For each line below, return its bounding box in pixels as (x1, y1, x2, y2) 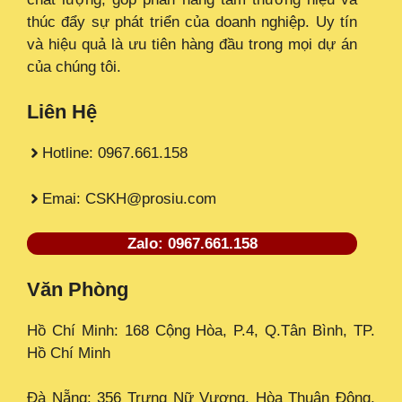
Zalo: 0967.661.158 (127, 235, 258, 253)
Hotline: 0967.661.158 (42, 144, 188, 162)
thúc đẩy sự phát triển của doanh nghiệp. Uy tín (27, 13, 357, 31)
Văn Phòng (27, 277, 128, 301)
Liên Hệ (27, 100, 97, 124)
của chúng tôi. (27, 57, 121, 75)
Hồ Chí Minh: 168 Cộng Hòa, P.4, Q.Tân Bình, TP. (27, 321, 375, 339)
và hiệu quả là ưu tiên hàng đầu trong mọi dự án (27, 35, 357, 53)
